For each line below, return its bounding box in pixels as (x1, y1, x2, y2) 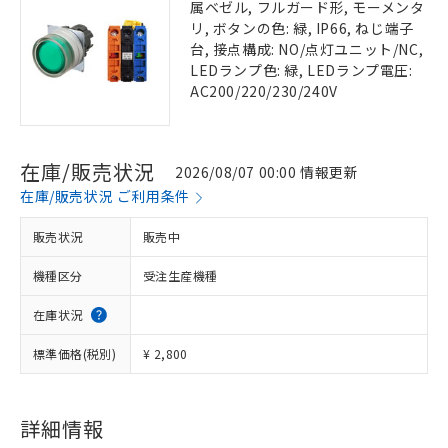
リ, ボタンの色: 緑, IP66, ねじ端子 (190, 18, 414, 38)
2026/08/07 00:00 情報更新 (175, 161, 359, 182)
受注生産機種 (143, 267, 218, 284)
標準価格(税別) (33, 345, 117, 362)
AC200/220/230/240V (190, 81, 338, 101)
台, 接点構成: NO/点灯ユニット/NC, (190, 39, 424, 59)
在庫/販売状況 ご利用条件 (20, 186, 190, 206)
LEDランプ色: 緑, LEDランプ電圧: (190, 60, 413, 80)
